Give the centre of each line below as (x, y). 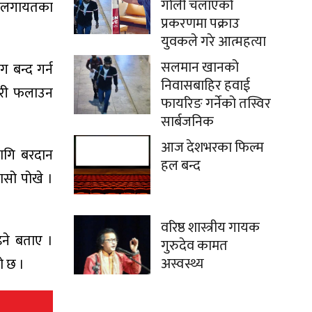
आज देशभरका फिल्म (212, 148)
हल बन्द (181, 166)
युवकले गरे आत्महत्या (213, 42)
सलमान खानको (200, 68)
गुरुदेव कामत (194, 246)
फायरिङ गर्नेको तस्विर (216, 104)
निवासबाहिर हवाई (205, 86)
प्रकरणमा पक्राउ (200, 24)
